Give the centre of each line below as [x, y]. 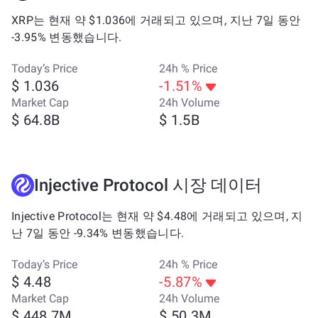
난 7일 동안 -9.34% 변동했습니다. [98, 233]
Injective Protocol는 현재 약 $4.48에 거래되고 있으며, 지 [157, 216]
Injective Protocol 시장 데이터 [148, 185]
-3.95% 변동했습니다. [67, 37]
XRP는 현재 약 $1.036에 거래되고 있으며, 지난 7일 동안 [156, 20]
